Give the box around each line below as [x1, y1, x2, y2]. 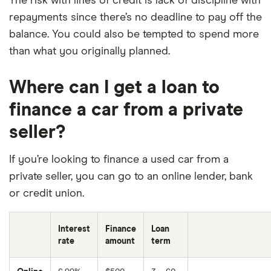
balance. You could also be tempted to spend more [9, 28, 259, 40]
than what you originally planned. [9, 45, 170, 57]
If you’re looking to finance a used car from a [9, 154, 229, 165]
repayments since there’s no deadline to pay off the [9, 11, 262, 23]
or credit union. [9, 188, 84, 199]
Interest [58, 224, 90, 233]
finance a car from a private [9, 100, 243, 119]
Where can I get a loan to [9, 78, 220, 97]
